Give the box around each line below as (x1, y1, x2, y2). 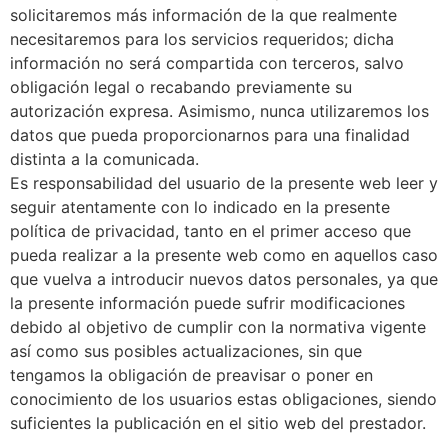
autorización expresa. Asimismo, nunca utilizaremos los (10, 100, 429, 121)
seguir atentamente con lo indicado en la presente (10, 196, 390, 217)
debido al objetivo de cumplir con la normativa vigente (10, 316, 426, 337)
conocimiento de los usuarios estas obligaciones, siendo (10, 388, 437, 409)
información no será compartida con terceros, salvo (10, 52, 404, 73)
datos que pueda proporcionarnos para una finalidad (10, 124, 410, 145)
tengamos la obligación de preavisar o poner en (10, 364, 373, 385)
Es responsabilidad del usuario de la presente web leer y (10, 172, 438, 193)
